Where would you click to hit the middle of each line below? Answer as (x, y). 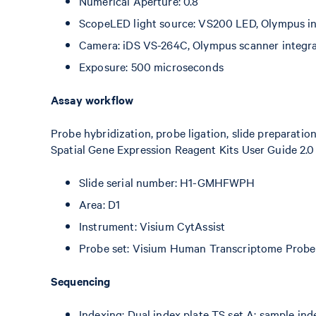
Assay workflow (92, 99)
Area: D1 (100, 204)
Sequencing (81, 281)
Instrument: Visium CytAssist (152, 226)
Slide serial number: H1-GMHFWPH (167, 182)
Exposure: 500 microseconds (151, 66)
